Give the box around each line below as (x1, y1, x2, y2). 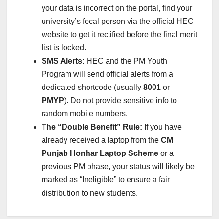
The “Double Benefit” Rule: (42, 123, 142, 131)
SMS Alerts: (42, 57, 85, 66)
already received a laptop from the (42, 136, 161, 145)
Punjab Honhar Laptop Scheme (42, 149, 158, 158)
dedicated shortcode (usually (42, 83, 143, 92)
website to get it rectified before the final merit (42, 30, 197, 39)
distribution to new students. (42, 189, 138, 197)
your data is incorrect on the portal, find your (42, 4, 192, 13)
